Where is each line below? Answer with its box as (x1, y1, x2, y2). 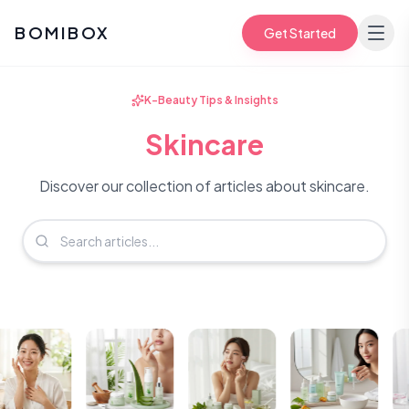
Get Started (264, 25, 336, 41)
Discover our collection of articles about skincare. (39, 176, 370, 195)
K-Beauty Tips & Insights (143, 93, 278, 107)
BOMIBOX (15, 22, 110, 43)
